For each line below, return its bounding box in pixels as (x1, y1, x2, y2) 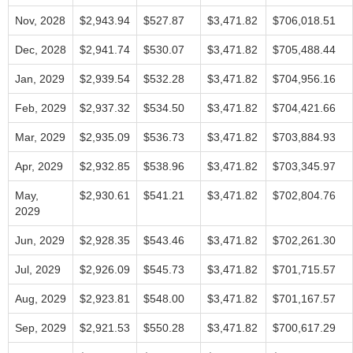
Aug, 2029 (15, 292, 66, 305)
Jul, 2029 (15, 263, 61, 276)
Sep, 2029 (15, 321, 66, 334)
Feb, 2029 (15, 102, 66, 114)
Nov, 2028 (15, 14, 65, 27)
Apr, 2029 (15, 160, 63, 173)
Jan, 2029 (15, 72, 65, 85)
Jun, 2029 (15, 234, 65, 247)
